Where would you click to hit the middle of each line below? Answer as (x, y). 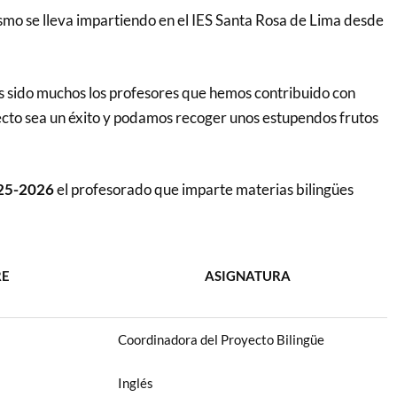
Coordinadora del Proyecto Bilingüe (221, 339)
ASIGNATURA (248, 275)
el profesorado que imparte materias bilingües (203, 189)
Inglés (135, 382)
